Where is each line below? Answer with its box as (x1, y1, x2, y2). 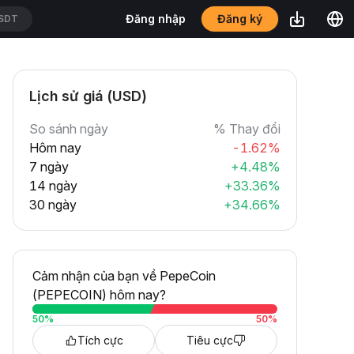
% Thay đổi (213, 121, 281, 137)
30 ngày (29, 197, 77, 213)
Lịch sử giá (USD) (29, 88, 147, 104)
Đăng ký (216, 11, 264, 26)
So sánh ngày (29, 121, 108, 137)
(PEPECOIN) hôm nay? (32, 287, 166, 303)
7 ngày (29, 159, 69, 175)
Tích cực (77, 333, 123, 347)
